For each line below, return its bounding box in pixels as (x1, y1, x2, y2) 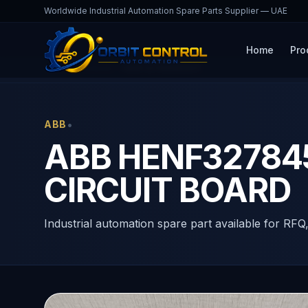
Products (77, 63, 113, 74)
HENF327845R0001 (122, 63, 201, 74)
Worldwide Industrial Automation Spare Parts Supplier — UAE (44, 5, 287, 16)
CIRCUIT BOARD (44, 170, 291, 210)
